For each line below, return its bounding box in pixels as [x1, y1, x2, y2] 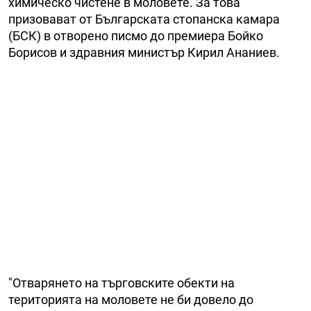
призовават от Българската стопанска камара [8, 12, 280, 27]
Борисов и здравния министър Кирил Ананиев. [8, 45, 280, 60]
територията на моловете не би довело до [8, 292, 253, 308]
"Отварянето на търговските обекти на [8, 276, 235, 291]
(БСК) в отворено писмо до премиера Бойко [8, 28, 263, 44]
